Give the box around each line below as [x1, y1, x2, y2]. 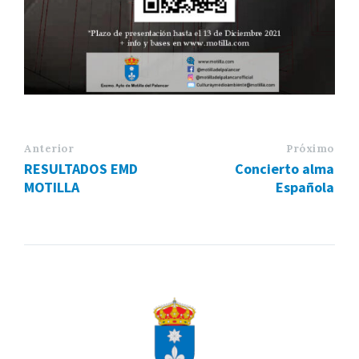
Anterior [24, 141, 75, 155]
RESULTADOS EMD [24, 159, 138, 178]
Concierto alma [235, 159, 334, 178]
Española [276, 177, 334, 196]
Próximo [286, 141, 334, 155]
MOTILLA [24, 177, 79, 196]
